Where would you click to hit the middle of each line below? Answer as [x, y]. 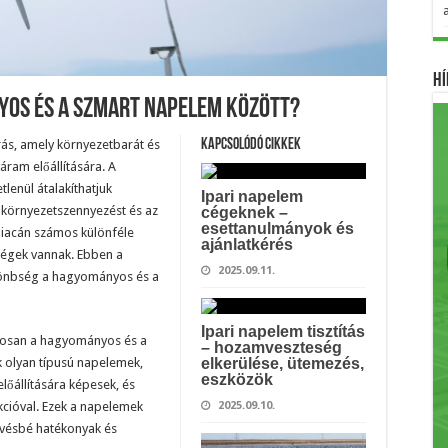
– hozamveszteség [271, 347]
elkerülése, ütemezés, [282, 363]
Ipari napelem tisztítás [282, 331]
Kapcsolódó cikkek [250, 145]
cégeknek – [244, 212]
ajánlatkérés [246, 244]
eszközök [236, 379]
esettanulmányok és [277, 228]
